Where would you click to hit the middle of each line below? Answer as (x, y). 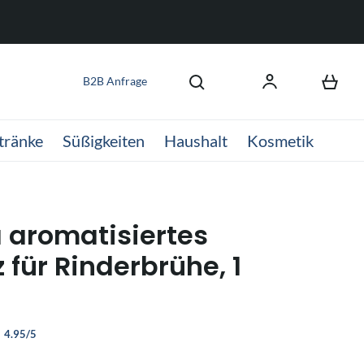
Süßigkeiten (104, 141)
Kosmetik (280, 141)
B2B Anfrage (115, 81)
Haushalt (196, 141)
